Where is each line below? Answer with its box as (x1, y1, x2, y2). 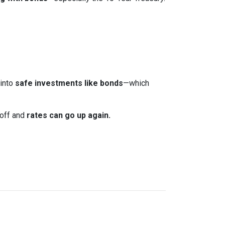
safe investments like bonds (15, 78, 123, 88)
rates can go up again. (27, 110, 110, 120)
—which (123, 78, 149, 88)
